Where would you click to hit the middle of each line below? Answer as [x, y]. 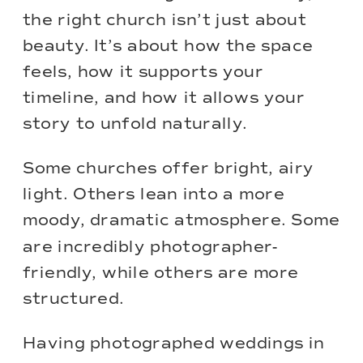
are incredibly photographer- [150, 247]
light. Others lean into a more [154, 195]
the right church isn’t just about [165, 20]
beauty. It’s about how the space [168, 46]
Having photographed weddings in [174, 343]
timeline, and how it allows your [164, 98]
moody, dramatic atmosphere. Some [181, 221]
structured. [74, 299]
